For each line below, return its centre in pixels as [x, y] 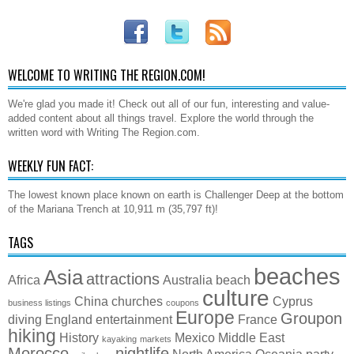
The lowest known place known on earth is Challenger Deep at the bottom [176, 194]
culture [236, 298]
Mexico [195, 337]
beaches [297, 276]
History [79, 337]
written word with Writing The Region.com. [104, 132]
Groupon [311, 318]
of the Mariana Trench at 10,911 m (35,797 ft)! [113, 209]
